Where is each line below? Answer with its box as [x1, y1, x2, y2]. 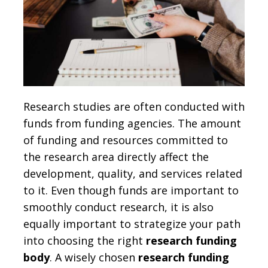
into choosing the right [23, 233, 146, 248]
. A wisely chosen [50, 249, 138, 264]
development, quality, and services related [23, 166, 242, 181]
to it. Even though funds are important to [23, 182, 239, 197]
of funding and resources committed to [23, 132, 228, 147]
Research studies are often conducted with [23, 99, 245, 114]
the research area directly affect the [23, 149, 209, 164]
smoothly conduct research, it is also [23, 199, 214, 214]
